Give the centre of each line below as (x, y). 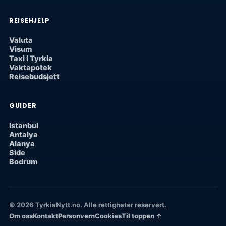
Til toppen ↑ (142, 216)
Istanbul (24, 126)
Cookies (108, 216)
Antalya (23, 135)
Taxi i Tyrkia (31, 59)
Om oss (21, 216)
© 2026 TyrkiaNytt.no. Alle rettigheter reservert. (88, 205)
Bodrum (23, 162)
